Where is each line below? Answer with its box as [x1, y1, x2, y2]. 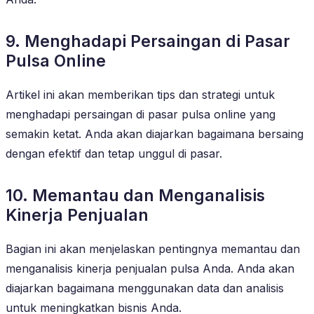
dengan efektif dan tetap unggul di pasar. [6, 146, 222, 161]
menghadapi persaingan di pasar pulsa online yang [6, 107, 275, 121]
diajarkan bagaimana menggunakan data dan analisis [6, 280, 284, 295]
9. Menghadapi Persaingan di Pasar [6, 31, 290, 51]
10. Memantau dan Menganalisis [6, 185, 265, 205]
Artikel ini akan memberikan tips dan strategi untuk [6, 87, 275, 102]
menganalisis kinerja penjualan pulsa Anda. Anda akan [6, 261, 294, 275]
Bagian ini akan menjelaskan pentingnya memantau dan [6, 241, 300, 256]
